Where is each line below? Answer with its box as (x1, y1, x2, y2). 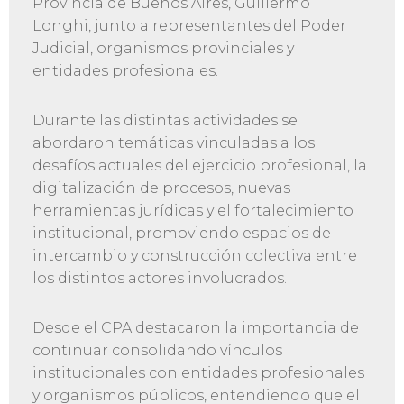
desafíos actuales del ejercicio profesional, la (32, 157, 367, 175)
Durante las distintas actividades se (32, 112, 298, 130)
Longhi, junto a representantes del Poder (32, 17, 346, 35)
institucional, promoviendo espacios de (32, 225, 331, 243)
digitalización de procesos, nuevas (32, 179, 290, 197)
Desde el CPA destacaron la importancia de (32, 319, 359, 337)
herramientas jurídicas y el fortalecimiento (32, 202, 353, 220)
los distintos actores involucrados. (32, 270, 287, 288)
